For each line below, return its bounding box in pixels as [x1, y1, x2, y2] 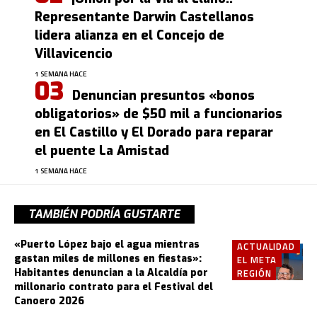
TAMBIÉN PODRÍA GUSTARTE [28, 206, 180, 221]
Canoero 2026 [14, 294, 84, 308]
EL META [237, 252, 277, 267]
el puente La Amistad [35, 142, 169, 159]
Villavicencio [35, 45, 113, 62]
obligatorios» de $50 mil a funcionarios [35, 105, 282, 122]
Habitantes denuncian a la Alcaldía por [14, 265, 208, 279]
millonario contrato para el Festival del [14, 279, 213, 294]
